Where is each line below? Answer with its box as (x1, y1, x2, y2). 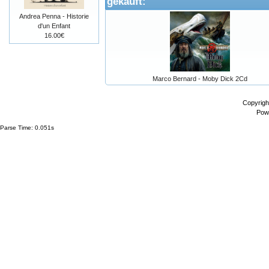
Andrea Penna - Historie (19, 13, 89, 20)
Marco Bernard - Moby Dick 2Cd (153, 75, 247, 83)
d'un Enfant (38, 22, 70, 29)
